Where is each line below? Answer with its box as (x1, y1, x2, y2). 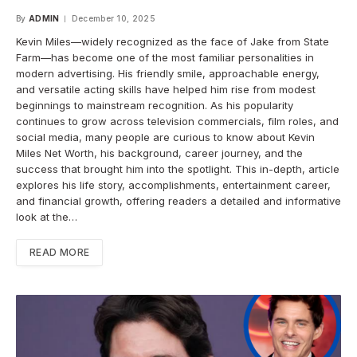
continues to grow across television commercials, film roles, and (16, 115, 339, 128)
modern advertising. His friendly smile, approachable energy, (16, 67, 320, 80)
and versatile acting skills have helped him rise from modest (16, 83, 316, 96)
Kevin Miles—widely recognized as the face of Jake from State (16, 35, 329, 49)
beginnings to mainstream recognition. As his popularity (16, 99, 293, 112)
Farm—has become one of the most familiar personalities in (16, 51, 314, 65)
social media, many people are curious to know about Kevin (16, 131, 315, 144)
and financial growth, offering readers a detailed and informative (16, 194, 341, 208)
